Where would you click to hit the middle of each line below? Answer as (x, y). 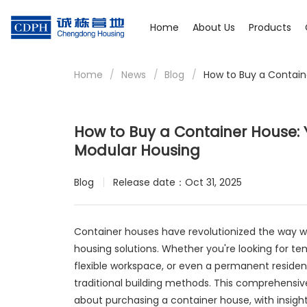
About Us (214, 27)
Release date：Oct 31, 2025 (177, 183)
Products (270, 27)
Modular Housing (137, 150)
